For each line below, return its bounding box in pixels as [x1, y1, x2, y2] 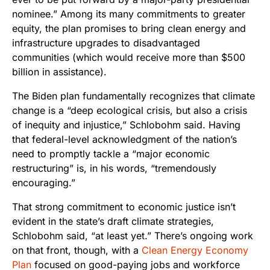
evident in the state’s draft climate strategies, [12, 215, 214, 228]
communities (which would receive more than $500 [12, 51, 245, 64]
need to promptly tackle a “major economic [12, 148, 210, 160]
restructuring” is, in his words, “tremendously [12, 162, 216, 175]
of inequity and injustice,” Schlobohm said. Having [12, 119, 240, 131]
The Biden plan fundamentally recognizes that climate [12, 90, 255, 102]
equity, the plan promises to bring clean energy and [12, 22, 246, 35]
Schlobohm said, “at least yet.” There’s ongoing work [12, 230, 253, 242]
